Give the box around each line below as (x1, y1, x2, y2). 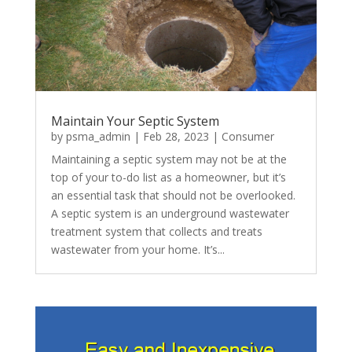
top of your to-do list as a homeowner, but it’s (50, 169, 286, 185)
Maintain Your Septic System (50, 112, 219, 130)
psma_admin (65, 128, 130, 144)
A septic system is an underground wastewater (50, 205, 289, 221)
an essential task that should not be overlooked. (50, 187, 295, 203)
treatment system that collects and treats (50, 223, 262, 239)
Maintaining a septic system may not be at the (50, 151, 287, 167)
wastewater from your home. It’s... (50, 241, 225, 257)
